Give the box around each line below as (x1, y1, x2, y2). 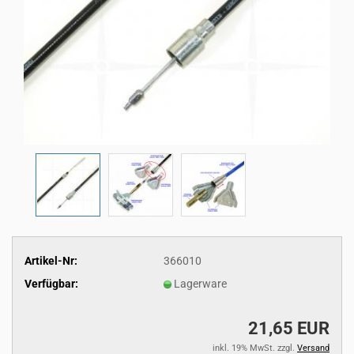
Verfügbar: (24, 277, 78, 290)
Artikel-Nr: (24, 254, 77, 267)
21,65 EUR (248, 318, 330, 338)
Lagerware (173, 277, 227, 290)
